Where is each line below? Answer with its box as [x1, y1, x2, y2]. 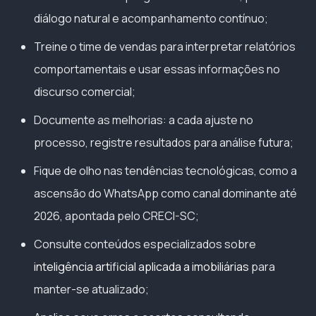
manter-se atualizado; [34, 281, 149, 297]
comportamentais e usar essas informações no [34, 61, 280, 77]
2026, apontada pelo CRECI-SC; [34, 207, 199, 224]
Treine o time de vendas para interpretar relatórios [34, 38, 296, 54]
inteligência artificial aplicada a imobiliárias [34, 258, 249, 274]
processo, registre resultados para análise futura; [34, 134, 293, 150]
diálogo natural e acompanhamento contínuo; [34, 10, 268, 26]
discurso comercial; [34, 83, 135, 99]
